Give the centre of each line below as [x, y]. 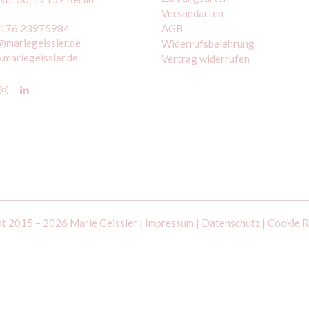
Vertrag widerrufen [206, 59]
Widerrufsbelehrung [208, 43]
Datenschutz [231, 223]
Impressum [169, 223]
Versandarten [192, 13]
